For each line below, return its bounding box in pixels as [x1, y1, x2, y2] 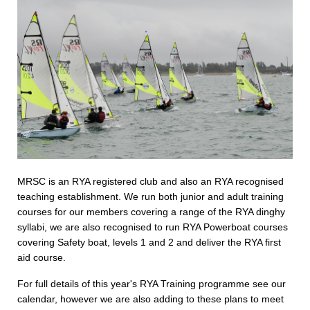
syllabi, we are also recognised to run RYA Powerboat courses [17, 221, 288, 233]
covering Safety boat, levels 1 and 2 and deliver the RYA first [17, 237, 281, 248]
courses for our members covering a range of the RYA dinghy [17, 206, 285, 218]
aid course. [17, 252, 66, 264]
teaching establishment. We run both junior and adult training [17, 191, 284, 203]
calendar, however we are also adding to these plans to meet [17, 293, 284, 304]
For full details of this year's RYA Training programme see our [17, 277, 286, 289]
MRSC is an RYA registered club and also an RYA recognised [17, 176, 284, 188]
